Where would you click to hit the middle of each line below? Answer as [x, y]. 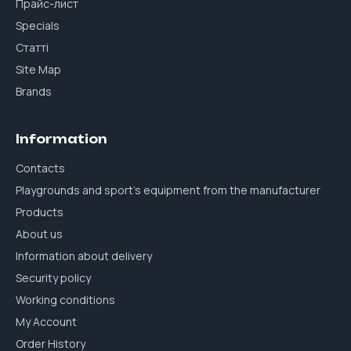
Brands [34, 91]
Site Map [38, 69]
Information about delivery [84, 256]
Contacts [40, 168]
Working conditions [65, 300]
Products [40, 212]
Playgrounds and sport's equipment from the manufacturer [168, 190]
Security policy [53, 278]
